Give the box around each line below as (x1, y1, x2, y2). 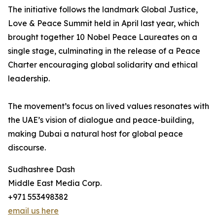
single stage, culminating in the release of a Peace (8, 46, 200, 56)
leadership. (8, 74, 50, 83)
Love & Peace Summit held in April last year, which (8, 18, 199, 28)
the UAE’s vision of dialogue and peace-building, (8, 115, 194, 125)
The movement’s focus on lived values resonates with (8, 101, 209, 111)
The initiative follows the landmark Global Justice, (8, 4, 198, 14)
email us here (8, 206, 59, 216)
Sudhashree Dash (8, 164, 75, 174)
